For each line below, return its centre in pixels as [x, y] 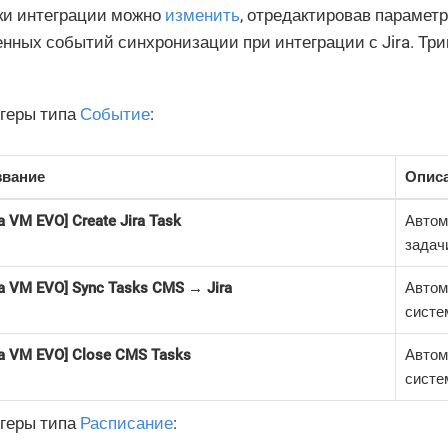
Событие [115, 114]
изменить [202, 15]
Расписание [126, 423]
